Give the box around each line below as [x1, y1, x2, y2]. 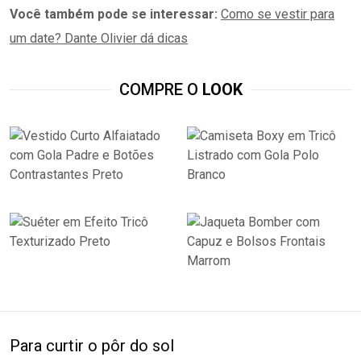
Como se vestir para [221, 6, 334, 23]
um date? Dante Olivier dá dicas [10, 31, 188, 47]
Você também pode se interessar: [10, 6, 221, 23]
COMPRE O [118, 80, 202, 100]
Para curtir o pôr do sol [10, 336, 174, 356]
